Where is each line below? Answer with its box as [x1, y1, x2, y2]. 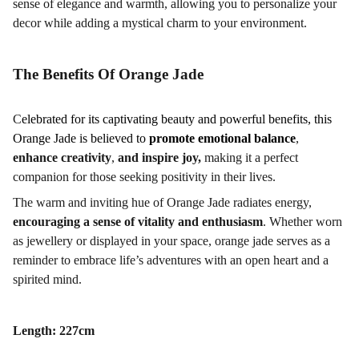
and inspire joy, [118, 151, 201, 164]
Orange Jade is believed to [13, 131, 149, 145]
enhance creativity [13, 151, 111, 164]
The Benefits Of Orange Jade [13, 66, 204, 83]
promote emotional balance [149, 131, 296, 145]
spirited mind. [13, 272, 82, 286]
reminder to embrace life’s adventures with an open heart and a [13, 253, 329, 267]
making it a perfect [201, 151, 298, 164]
